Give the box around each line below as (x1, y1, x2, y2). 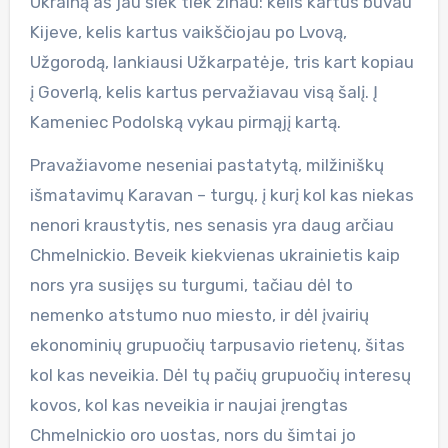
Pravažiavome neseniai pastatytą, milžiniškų (29, 154, 384, 175)
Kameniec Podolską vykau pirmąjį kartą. (29, 111, 341, 132)
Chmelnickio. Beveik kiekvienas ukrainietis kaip (29, 244, 400, 265)
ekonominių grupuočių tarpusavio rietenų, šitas (29, 334, 405, 355)
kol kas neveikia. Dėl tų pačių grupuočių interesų (29, 364, 411, 385)
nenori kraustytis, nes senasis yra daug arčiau (29, 214, 394, 235)
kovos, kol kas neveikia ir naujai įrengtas (29, 394, 348, 415)
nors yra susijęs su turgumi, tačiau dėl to (29, 274, 353, 295)
